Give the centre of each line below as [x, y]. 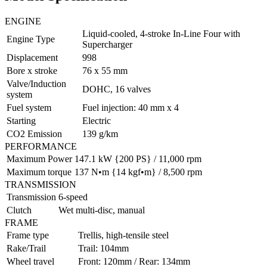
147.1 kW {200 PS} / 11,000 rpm [138, 159]
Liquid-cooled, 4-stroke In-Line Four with [161, 33]
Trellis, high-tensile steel [123, 235]
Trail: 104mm [103, 248]
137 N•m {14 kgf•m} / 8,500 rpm [138, 172]
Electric [97, 120]
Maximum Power [39, 159]
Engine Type [31, 39]
